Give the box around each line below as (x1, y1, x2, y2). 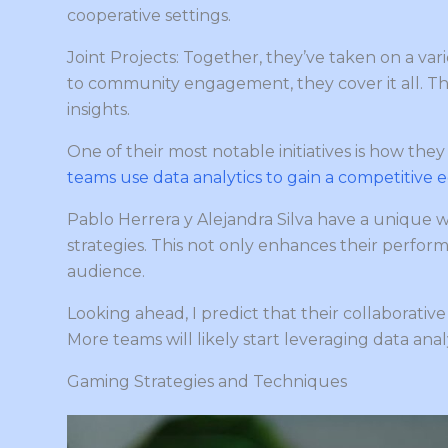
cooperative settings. (67, 5, 231, 25)
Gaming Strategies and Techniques (67, 371, 347, 391)
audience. (67, 261, 145, 281)
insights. (67, 99, 130, 119)
